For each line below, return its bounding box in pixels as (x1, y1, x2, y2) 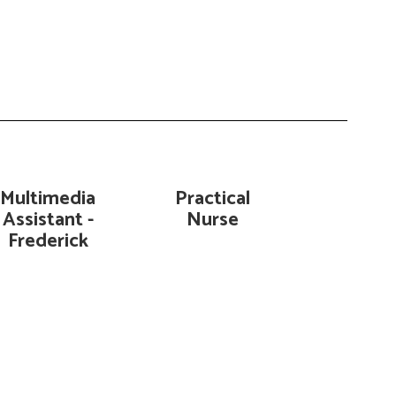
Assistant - (2, 204, 94, 236)
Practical (174, 183, 250, 215)
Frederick (7, 225, 88, 257)
